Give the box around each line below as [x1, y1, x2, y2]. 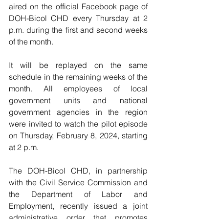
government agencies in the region [9, 107, 148, 117]
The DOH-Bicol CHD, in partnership [9, 166, 148, 175]
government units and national [9, 95, 148, 105]
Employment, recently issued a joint [9, 201, 148, 211]
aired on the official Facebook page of [9, 1, 148, 11]
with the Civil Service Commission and [9, 177, 148, 187]
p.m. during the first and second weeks [9, 25, 148, 35]
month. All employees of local [9, 84, 148, 93]
